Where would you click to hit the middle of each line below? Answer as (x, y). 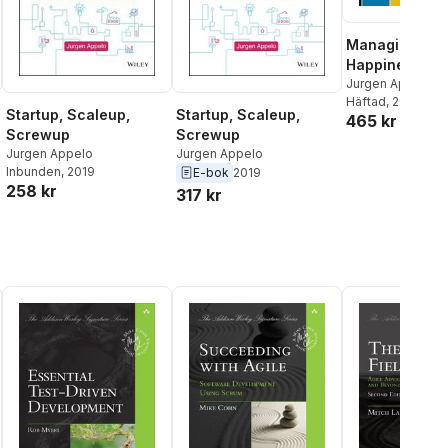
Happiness (383, 65)
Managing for (394, 45)
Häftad (366, 102)
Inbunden (33, 171)
